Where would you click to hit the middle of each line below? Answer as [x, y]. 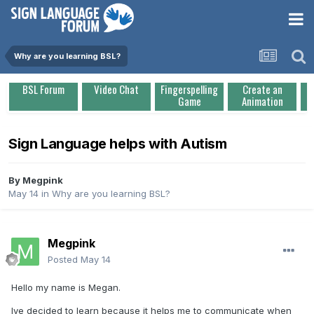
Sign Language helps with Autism [118, 144]
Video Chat [116, 89]
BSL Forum [43, 89]
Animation [262, 101]
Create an [262, 89]
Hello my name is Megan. [66, 288]
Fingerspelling [189, 89]
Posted [64, 260]
